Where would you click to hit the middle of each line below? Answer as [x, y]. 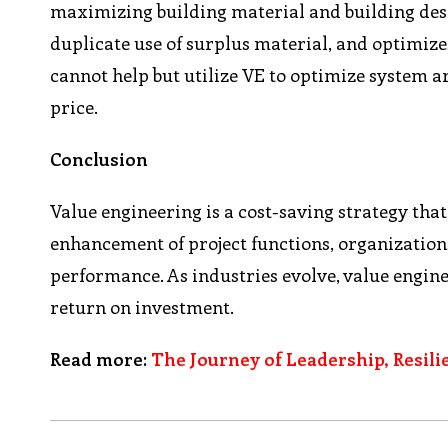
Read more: [101, 359]
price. [74, 107]
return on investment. [142, 307]
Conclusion [99, 159]
